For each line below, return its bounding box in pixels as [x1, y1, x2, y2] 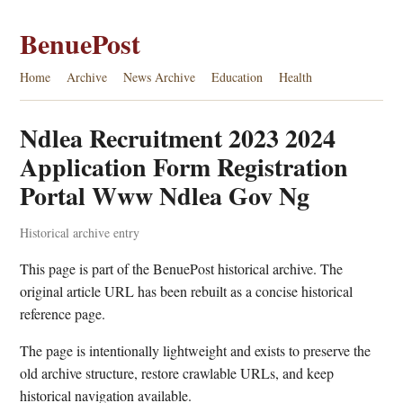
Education [211, 68, 263, 85]
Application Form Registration [20, 148, 348, 185]
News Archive [123, 68, 195, 85]
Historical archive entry [20, 224, 139, 241]
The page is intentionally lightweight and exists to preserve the [20, 341, 371, 360]
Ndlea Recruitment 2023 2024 [20, 120, 336, 157]
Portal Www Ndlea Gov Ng [20, 177, 309, 214]
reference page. [20, 304, 105, 323]
